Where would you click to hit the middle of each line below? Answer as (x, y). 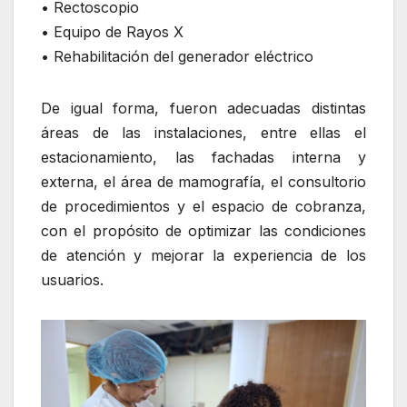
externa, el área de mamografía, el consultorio (203, 182)
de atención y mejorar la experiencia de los (203, 256)
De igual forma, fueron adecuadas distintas (203, 109)
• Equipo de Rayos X (112, 32)
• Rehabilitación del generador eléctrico (177, 57)
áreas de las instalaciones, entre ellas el (203, 133)
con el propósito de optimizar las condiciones (203, 231)
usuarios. (72, 280)
